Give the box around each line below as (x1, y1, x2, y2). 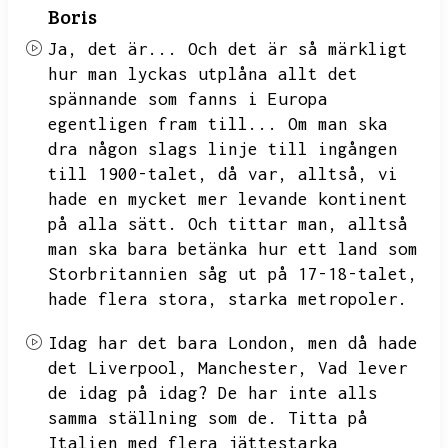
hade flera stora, (48, 289, 218, 309)
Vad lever (318, 358, 408, 378)
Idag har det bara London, (48, 333, 298, 353)
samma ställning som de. (48, 408, 278, 428)
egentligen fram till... (48, 114, 278, 134)
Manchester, (198, 358, 308, 378)
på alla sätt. (48, 214, 178, 234)
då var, (218, 164, 288, 184)
